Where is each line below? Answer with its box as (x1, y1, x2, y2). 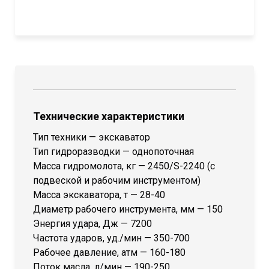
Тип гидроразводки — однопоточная (33, 145, 194, 157)
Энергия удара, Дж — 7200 (33, 217, 152, 229)
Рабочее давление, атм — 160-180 (33, 246, 186, 258)
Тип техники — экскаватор (33, 131, 150, 143)
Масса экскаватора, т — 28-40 (33, 189, 165, 201)
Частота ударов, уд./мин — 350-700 (33, 232, 190, 244)
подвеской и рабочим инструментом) (33, 174, 201, 186)
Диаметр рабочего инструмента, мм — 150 (33, 203, 223, 215)
